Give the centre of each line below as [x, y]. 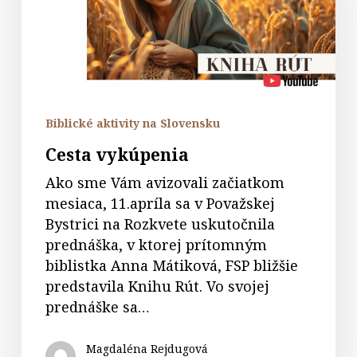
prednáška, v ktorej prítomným [156, 245]
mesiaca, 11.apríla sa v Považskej [160, 203]
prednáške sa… [97, 307]
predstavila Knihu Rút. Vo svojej [157, 286]
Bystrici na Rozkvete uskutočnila [160, 224]
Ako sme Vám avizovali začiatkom [165, 182]
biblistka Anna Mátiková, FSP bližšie [171, 265]
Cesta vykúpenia [117, 155]
